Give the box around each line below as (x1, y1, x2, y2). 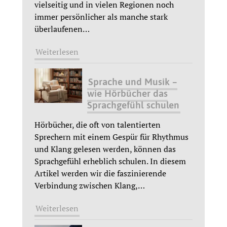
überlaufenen (34, 23, 83, 35)
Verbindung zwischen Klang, (34, 179, 138, 191)
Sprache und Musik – (88, 75, 177, 87)
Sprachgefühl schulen (87, 99, 179, 110)
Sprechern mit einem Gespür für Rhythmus (34, 131, 188, 142)
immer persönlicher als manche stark (34, 11, 168, 23)
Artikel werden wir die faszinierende (34, 167, 166, 179)
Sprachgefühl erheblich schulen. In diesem (34, 155, 186, 167)
